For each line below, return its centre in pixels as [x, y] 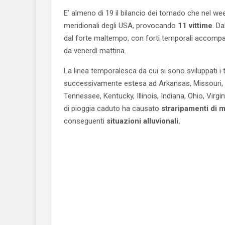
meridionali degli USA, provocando [121, 26]
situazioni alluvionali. [142, 121]
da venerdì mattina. [95, 51]
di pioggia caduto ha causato [113, 108]
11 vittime [195, 26]
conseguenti [84, 121]
